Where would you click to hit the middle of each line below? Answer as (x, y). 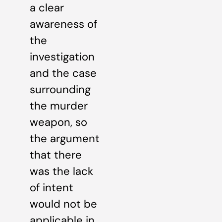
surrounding (60, 89)
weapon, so (58, 122)
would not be (63, 204)
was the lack (61, 171)
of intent (52, 187)
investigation (62, 56)
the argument (65, 138)
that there (56, 155)
